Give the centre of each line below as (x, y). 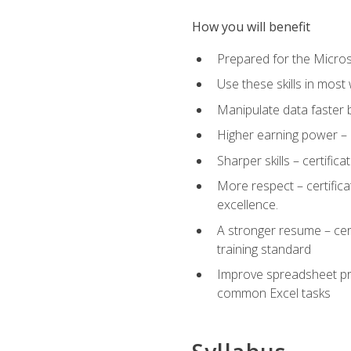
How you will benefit (251, 27)
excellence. (247, 205)
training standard (264, 249)
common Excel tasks (273, 293)
